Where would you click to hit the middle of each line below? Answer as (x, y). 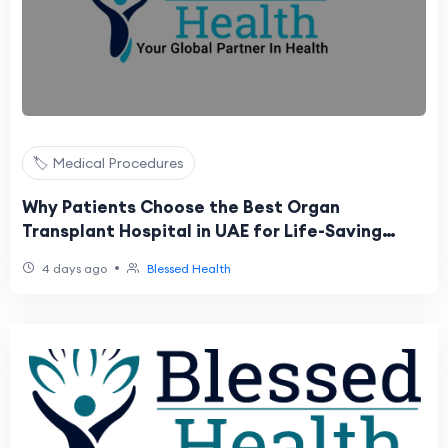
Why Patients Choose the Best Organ (181, 207)
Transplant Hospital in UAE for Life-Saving (202, 231)
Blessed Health (189, 268)
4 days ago (73, 268)
